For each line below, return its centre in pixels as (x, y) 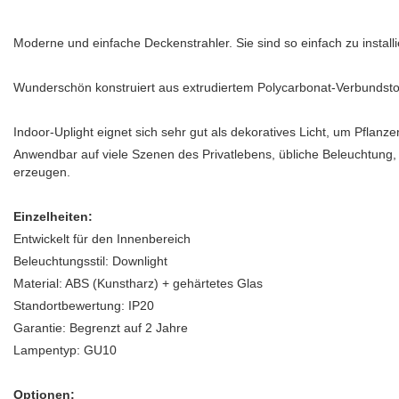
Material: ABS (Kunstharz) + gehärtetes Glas (138, 284)
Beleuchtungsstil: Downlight (90, 261)
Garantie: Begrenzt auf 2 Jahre (101, 328)
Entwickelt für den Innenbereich (102, 239)
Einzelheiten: (53, 217)
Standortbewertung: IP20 (84, 306)
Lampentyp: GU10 (65, 350)
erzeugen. (42, 172)
